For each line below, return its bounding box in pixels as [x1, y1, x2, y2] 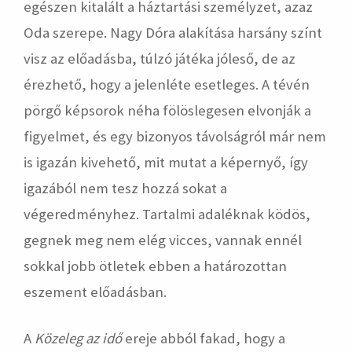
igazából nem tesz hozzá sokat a [24, 178, 227, 197]
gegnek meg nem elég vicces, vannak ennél [24, 230, 302, 249]
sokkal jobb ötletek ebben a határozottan [24, 256, 287, 275]
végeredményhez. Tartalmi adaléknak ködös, [24, 204, 310, 223]
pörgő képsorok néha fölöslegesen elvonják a [24, 101, 311, 119]
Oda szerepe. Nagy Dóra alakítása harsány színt [24, 23, 322, 42]
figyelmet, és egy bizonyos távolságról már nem [24, 126, 326, 145]
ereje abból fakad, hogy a [122, 328, 285, 347]
